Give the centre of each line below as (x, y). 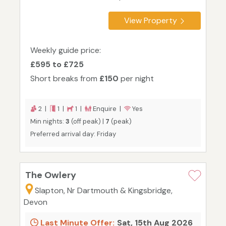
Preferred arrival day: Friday (73, 134)
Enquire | (108, 109)
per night (136, 79)
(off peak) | (88, 122)
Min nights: (48, 122)
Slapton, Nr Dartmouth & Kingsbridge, (104, 191)
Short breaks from (65, 79)
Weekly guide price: (66, 50)
